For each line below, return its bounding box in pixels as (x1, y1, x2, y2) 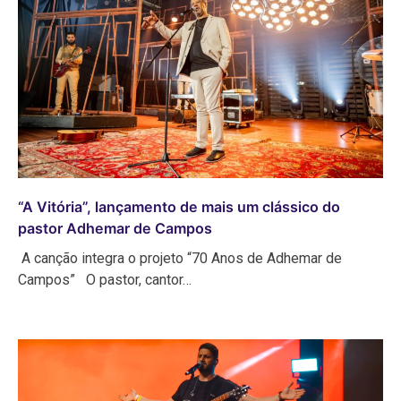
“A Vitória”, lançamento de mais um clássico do (18, 197, 340, 216)
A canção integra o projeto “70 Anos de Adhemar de (18, 249, 342, 267)
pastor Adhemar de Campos (18, 218, 212, 237)
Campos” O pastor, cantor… (18, 270, 192, 288)
